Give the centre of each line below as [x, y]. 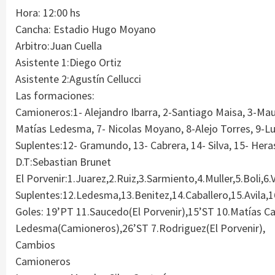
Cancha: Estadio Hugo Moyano [86, 29]
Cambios [35, 244]
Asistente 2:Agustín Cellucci [78, 79]
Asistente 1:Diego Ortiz [68, 62]
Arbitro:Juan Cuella [59, 45]
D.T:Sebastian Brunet [63, 161]
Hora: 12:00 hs [48, 12]
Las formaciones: [55, 95]
